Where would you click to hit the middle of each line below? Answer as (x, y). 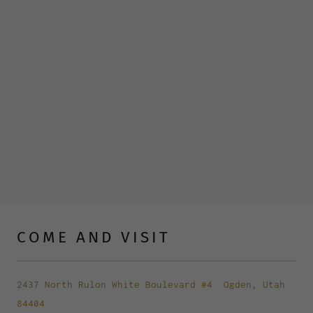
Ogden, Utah (252, 285)
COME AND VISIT (94, 238)
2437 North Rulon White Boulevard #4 (115, 285)
